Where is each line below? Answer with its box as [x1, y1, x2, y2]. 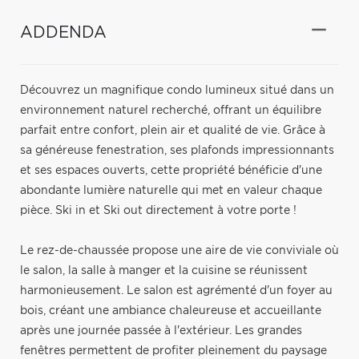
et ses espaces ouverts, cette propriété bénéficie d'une [20, 164, 322, 176]
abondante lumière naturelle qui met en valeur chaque [20, 184, 322, 196]
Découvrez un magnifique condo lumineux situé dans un [20, 84, 334, 96]
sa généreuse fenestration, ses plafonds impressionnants [20, 144, 334, 156]
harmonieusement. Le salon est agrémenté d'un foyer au [20, 284, 333, 296]
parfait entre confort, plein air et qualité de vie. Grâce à [20, 124, 325, 136]
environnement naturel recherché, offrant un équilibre [20, 104, 321, 116]
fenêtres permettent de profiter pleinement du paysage [20, 345, 327, 357]
